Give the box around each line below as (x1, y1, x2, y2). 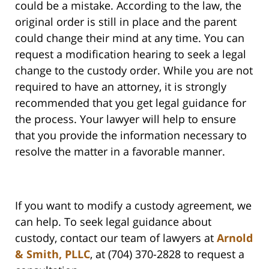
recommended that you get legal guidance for (15, 95, 246, 110)
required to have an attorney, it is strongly (15, 79, 226, 94)
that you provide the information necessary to (15, 128, 247, 143)
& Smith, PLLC (15, 247, 90, 262)
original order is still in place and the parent (15, 14, 237, 29)
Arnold (217, 231, 253, 246)
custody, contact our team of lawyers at (15, 231, 217, 246)
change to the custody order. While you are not (15, 63, 253, 78)
